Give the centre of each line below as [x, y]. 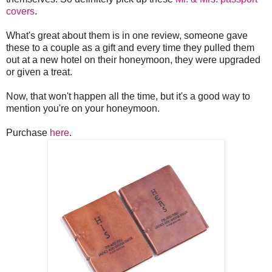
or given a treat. [39, 72]
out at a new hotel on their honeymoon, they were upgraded [133, 59]
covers [20, 11]
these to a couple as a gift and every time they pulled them [130, 47]
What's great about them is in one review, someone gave [127, 35]
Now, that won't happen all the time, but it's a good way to [128, 96]
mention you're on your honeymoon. [83, 108]
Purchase [28, 132]
